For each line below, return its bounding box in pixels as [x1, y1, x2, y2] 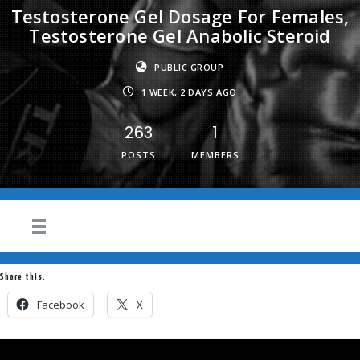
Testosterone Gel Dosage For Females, [10, 4, 350, 28]
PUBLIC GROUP [153, 61, 224, 73]
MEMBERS [190, 149, 239, 161]
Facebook [37, 297, 84, 312]
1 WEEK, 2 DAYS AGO [141, 86, 237, 98]
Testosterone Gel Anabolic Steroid [29, 23, 331, 47]
